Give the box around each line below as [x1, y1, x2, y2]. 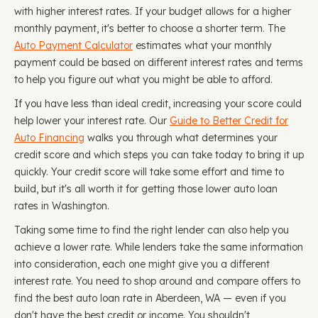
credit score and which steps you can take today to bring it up [14, 148, 304, 161]
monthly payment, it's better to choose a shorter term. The [14, 22, 285, 35]
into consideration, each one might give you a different [14, 258, 270, 270]
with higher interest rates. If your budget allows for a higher [14, 5, 291, 18]
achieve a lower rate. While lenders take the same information [14, 241, 303, 253]
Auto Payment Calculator [14, 39, 133, 52]
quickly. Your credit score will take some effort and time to [14, 165, 284, 178]
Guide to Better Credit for [170, 114, 288, 127]
